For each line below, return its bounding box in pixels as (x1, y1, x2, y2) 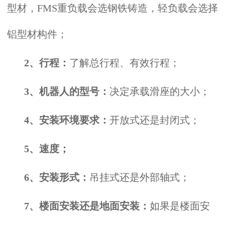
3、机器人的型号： (24, 85, 109, 97)
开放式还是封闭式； (109, 114, 200, 126)
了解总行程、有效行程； (69, 57, 180, 68)
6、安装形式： (24, 171, 89, 183)
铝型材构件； (7, 28, 67, 40)
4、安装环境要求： (24, 114, 109, 126)
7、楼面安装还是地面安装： (24, 200, 150, 211)
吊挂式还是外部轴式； (89, 171, 190, 183)
